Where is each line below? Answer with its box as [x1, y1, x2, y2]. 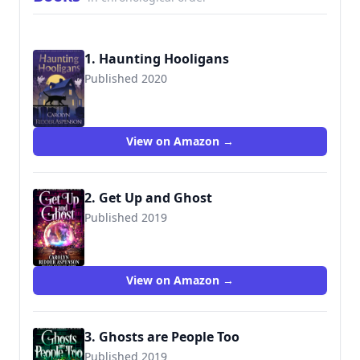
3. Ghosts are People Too [84, 328, 239, 346]
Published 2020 [84, 71, 167, 86]
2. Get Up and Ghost [84, 189, 212, 207]
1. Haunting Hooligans [84, 50, 229, 67]
